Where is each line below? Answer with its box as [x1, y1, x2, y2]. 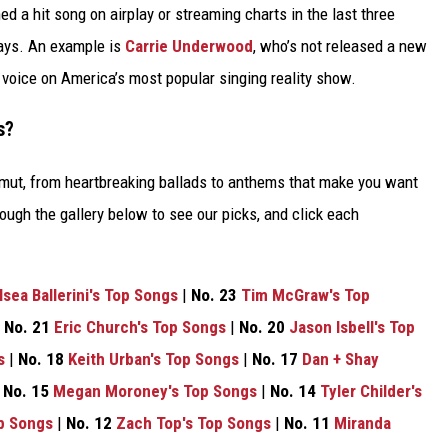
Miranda [334, 412, 391, 433]
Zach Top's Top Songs [116, 412, 271, 433]
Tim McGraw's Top [241, 284, 370, 305]
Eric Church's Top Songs [54, 316, 226, 337]
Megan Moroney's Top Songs [53, 380, 257, 401]
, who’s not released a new [253, 35, 427, 56]
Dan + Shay [302, 348, 379, 369]
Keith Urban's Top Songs [68, 348, 239, 369]
